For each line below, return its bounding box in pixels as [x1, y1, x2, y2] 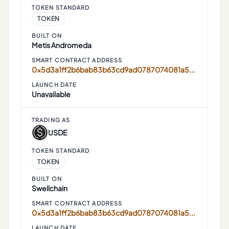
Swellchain [32, 184, 67, 193]
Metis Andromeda [32, 40, 91, 50]
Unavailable [32, 89, 71, 99]
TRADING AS [32, 117, 70, 123]
